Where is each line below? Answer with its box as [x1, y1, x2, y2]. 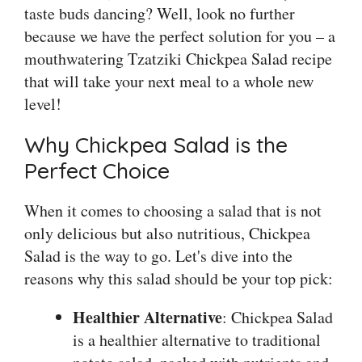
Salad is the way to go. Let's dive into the [24, 245, 293, 267]
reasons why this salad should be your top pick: [24, 267, 333, 290]
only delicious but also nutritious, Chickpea [24, 222, 310, 245]
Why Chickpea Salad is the [24, 131, 288, 159]
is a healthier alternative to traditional [73, 329, 321, 351]
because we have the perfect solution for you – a [24, 25, 335, 48]
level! [24, 93, 61, 116]
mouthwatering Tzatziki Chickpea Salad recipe [24, 48, 332, 70]
